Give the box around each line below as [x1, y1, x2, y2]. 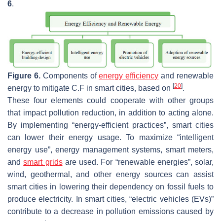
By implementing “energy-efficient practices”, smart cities [7, 121, 214, 130]
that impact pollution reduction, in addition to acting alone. [7, 109, 214, 117]
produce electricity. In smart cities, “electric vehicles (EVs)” [7, 195, 214, 204]
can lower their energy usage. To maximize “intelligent [7, 133, 214, 142]
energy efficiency [99, 72, 159, 80]
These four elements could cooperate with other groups [7, 96, 214, 105]
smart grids [23, 158, 63, 167]
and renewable [158, 72, 214, 80]
